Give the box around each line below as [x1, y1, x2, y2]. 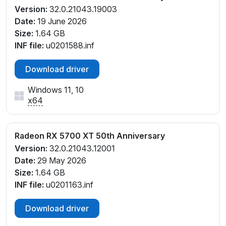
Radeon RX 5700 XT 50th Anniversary [15, 131, 165, 141]
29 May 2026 [35, 155, 86, 165]
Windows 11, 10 [28, 85, 84, 95]
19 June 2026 [35, 16, 87, 26]
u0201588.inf [44, 40, 94, 50]
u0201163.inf [44, 179, 93, 190]
